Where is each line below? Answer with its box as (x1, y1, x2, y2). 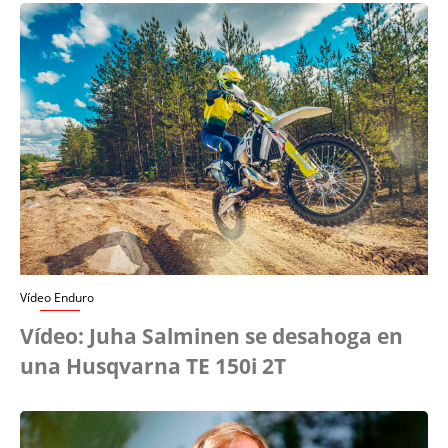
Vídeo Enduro (20, 289, 94, 307)
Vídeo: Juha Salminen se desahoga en (20, 322, 403, 351)
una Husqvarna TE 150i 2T (20, 352, 286, 381)
